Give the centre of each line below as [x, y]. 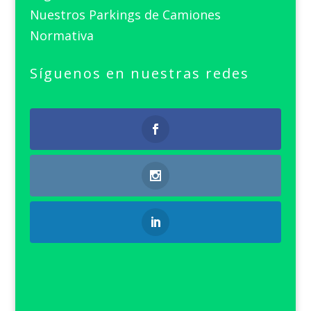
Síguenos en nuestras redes [139, 73]
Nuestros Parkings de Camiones [125, 14]
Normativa [61, 35]
